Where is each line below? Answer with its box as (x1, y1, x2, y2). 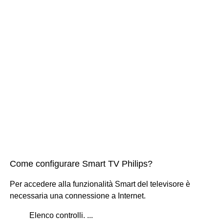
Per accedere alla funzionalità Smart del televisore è (10, 179, 190, 188)
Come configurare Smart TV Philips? (10, 158, 153, 169)
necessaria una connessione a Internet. (10, 191, 146, 200)
